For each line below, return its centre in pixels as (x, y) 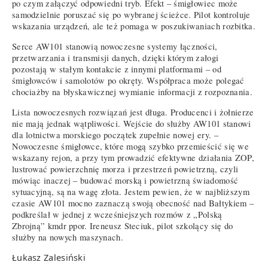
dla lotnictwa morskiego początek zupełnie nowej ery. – (115, 135)
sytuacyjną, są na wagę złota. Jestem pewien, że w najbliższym (131, 191)
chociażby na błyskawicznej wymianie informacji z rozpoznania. (132, 92)
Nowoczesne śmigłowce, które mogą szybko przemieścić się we (131, 146)
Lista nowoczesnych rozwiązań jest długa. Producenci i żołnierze (133, 112)
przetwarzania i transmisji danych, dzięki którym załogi (115, 58)
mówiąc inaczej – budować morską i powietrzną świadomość (125, 180)
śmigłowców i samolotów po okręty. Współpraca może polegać (128, 81)
